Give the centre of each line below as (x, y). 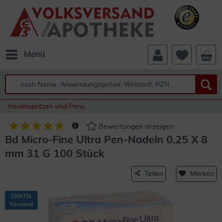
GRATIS (21, 196)
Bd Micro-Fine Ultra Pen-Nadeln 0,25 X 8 (106, 140)
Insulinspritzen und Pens (46, 107)
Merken (202, 174)
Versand (21, 204)
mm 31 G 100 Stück (55, 154)
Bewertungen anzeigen (135, 127)
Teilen (154, 174)
